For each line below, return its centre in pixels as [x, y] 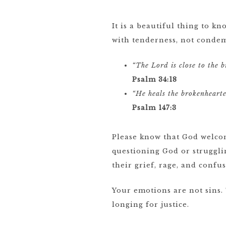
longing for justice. [151, 205]
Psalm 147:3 [154, 108]
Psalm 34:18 [155, 79]
